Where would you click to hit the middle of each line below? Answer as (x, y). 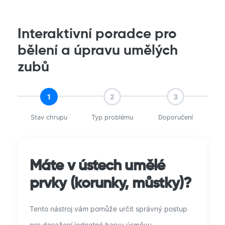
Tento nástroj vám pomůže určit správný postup (108, 209)
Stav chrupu (49, 118)
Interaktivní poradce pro (97, 34)
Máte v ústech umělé (97, 166)
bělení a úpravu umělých (98, 51)
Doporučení (176, 118)
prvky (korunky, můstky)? (111, 184)
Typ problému (113, 118)
